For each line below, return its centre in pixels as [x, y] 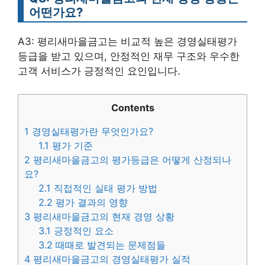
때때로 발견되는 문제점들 [109, 245]
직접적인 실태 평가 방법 [104, 188]
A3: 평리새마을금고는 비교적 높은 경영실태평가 [127, 41]
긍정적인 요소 [83, 230]
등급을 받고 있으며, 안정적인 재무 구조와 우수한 [129, 56]
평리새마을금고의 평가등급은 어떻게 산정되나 [131, 159]
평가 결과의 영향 [91, 202]
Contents [132, 107]
